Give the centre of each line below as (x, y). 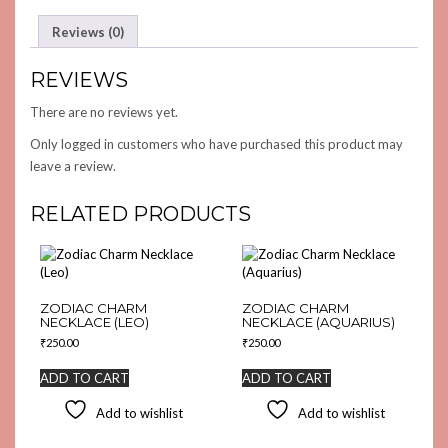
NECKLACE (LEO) (94, 321)
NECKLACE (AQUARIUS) (318, 321)
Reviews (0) (88, 31)
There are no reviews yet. (104, 112)
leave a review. (73, 166)
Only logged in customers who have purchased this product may (216, 144)
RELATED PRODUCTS (140, 214)
